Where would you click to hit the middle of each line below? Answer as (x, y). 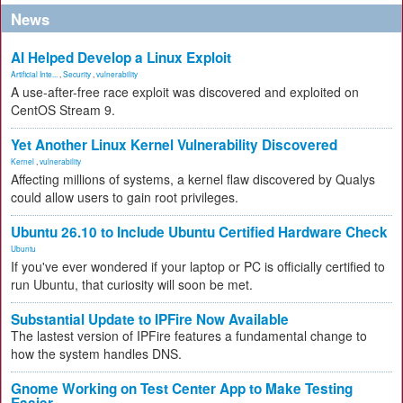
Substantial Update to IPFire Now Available (150, 319)
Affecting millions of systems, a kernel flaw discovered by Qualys (193, 179)
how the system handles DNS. (96, 354)
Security (77, 74)
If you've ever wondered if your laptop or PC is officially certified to (198, 266)
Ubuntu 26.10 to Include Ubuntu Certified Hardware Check (199, 232)
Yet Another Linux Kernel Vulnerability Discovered (174, 145)
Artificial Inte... (34, 74)
